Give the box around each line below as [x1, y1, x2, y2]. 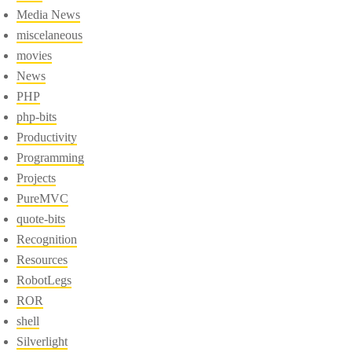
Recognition [16, 232, 78, 246]
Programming [16, 150, 85, 164]
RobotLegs [16, 273, 72, 287]
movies [16, 48, 53, 62]
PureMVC [16, 191, 69, 205]
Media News [16, 7, 81, 21]
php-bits [16, 109, 57, 123]
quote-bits [16, 211, 66, 225]
